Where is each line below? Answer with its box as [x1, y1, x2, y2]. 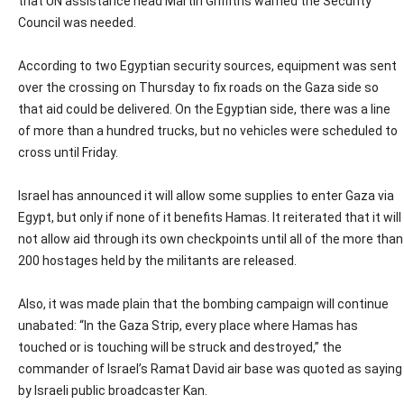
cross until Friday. [18, 145, 118, 161]
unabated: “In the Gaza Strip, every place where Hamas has [18, 318, 358, 334]
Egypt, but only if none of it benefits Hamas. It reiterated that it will [18, 210, 401, 225]
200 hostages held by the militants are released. [18, 253, 297, 269]
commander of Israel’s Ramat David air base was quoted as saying [18, 362, 402, 377]
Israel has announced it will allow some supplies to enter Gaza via [18, 188, 394, 204]
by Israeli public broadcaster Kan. [18, 383, 207, 399]
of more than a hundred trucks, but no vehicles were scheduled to [18, 124, 398, 139]
